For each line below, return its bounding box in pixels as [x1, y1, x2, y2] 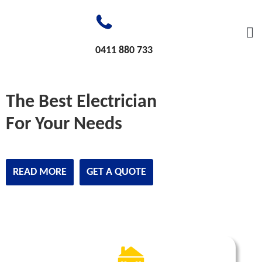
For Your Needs [6, 115, 122, 134]
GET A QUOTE [87, 166, 146, 178]
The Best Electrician [6, 92, 157, 112]
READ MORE [13, 166, 67, 178]
